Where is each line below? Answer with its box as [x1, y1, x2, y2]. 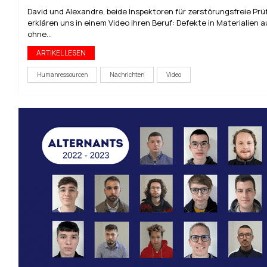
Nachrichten [110, 70, 144, 79]
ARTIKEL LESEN [36, 48, 86, 58]
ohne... [27, 29, 52, 39]
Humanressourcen [37, 70, 88, 79]
